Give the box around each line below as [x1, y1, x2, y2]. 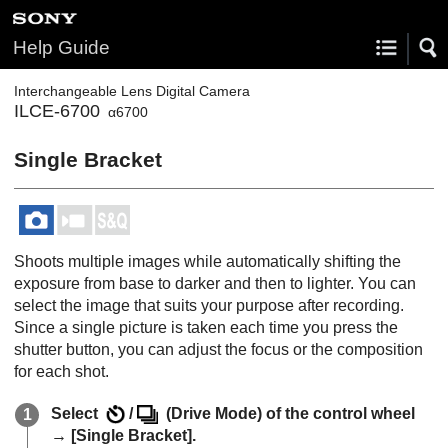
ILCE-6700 [14, 101, 100, 121]
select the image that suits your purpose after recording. [14, 297, 404, 314]
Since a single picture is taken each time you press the [14, 319, 398, 336]
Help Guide [13, 37, 110, 58]
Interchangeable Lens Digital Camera [14, 83, 250, 99]
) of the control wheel [257, 405, 416, 422]
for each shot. [14, 363, 109, 380]
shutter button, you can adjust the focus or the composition [14, 341, 423, 358]
